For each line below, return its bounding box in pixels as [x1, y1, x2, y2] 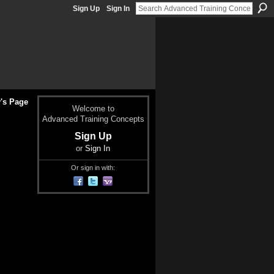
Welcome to [72, 104, 114, 114]
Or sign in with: [71, 163, 115, 171]
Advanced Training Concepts [42, 114, 144, 124]
